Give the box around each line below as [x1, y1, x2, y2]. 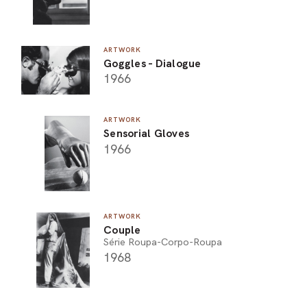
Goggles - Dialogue [103, 56, 201, 71]
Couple [103, 223, 141, 238]
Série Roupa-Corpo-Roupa [103, 236, 222, 249]
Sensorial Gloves [103, 126, 189, 141]
